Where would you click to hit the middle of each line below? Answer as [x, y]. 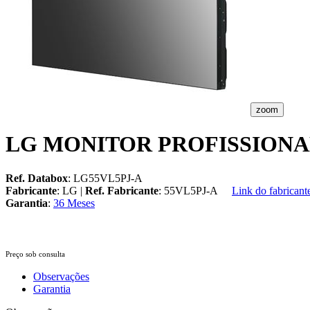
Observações [61, 276]
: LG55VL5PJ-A [105, 178]
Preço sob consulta [35, 254]
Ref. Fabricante [122, 190]
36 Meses [74, 203]
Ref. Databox [37, 178]
